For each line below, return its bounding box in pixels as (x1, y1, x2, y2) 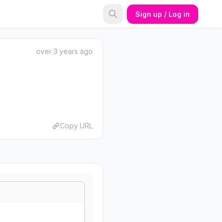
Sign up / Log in (135, 9, 190, 18)
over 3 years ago (36, 47, 93, 55)
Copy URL (60, 121, 93, 130)
